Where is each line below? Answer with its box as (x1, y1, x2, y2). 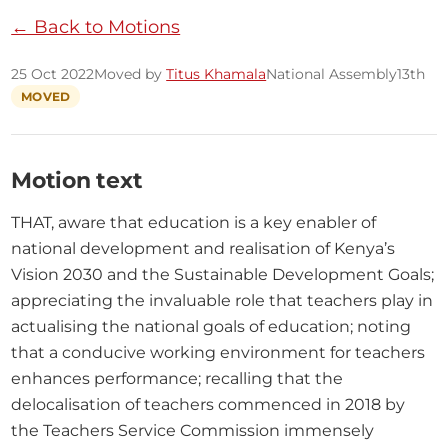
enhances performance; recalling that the (11, 367, 344, 388)
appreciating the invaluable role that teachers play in (11, 289, 434, 310)
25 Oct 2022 (11, 65, 95, 82)
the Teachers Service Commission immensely (11, 419, 375, 440)
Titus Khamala (166, 65, 267, 82)
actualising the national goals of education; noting (11, 315, 412, 336)
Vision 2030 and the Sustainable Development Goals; (11, 263, 435, 284)
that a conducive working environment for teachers (11, 341, 426, 362)
